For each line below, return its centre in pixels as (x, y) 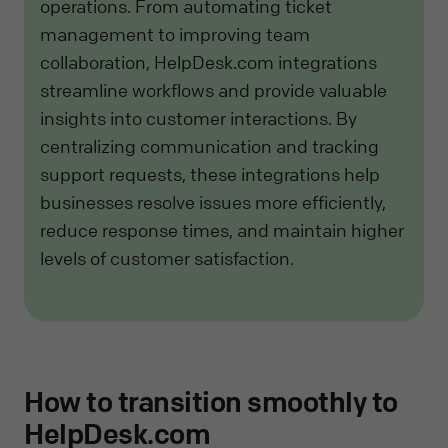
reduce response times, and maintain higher (222, 230)
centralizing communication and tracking (209, 146)
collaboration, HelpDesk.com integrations (208, 62)
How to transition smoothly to (211, 402)
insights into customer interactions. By (198, 118)
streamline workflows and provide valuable (213, 90)
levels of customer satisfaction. (167, 258)
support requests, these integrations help (210, 174)
